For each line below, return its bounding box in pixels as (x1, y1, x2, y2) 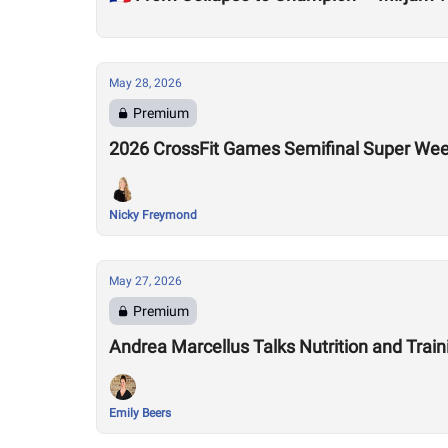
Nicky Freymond (109, 208, 197, 222)
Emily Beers (109, 406, 171, 420)
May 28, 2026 (109, 76, 182, 90)
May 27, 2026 (109, 274, 182, 288)
